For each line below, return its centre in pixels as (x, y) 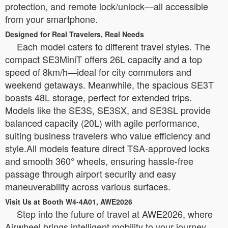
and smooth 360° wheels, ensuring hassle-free (99, 161)
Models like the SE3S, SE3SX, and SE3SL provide (108, 110)
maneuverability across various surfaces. (88, 186)
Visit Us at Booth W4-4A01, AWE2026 (69, 202)
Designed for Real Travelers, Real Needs (75, 34)
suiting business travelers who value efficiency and (108, 135)
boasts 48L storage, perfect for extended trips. (98, 97)
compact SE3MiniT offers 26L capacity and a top (104, 59)
